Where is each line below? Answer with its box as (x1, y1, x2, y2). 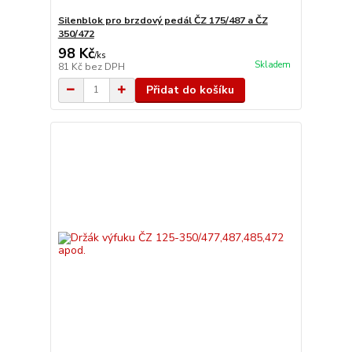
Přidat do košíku (145, 82, 234, 97)
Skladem (254, 58, 291, 71)
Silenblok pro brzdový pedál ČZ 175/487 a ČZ (57, 13, 268, 27)
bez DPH (84, 60, 125, 73)
